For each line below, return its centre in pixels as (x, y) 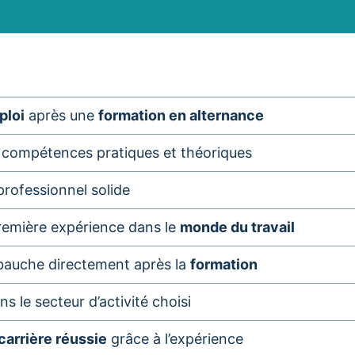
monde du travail (237, 227)
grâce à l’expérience (175, 339)
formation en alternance (181, 115)
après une (61, 115)
